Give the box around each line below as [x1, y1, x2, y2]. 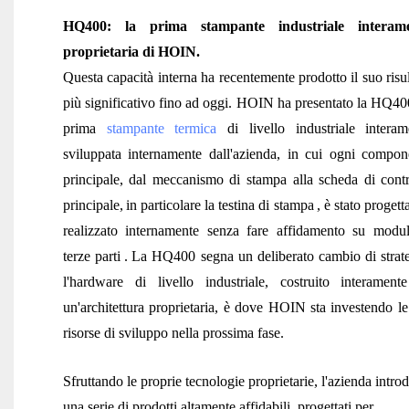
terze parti [62, 247, 121, 264]
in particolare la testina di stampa [125, 196, 314, 213]
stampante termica [106, 120, 217, 136]
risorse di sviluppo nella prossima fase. [62, 324, 284, 341]
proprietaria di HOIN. [62, 43, 200, 59]
